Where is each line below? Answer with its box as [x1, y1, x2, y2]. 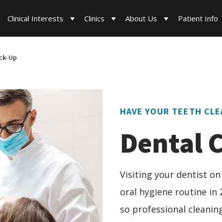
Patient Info [178, 13, 219, 23]
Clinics [84, 13, 105, 23]
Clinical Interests [7, 13, 64, 23]
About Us [125, 13, 158, 23]
